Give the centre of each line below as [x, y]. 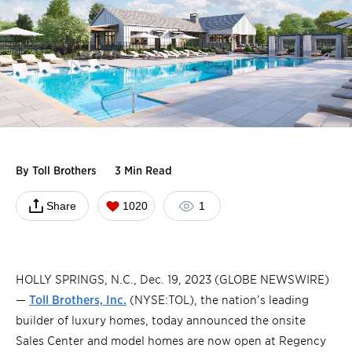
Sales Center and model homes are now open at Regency [171, 340]
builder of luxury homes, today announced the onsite [161, 320]
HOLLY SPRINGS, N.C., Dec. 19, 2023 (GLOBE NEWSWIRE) [172, 279]
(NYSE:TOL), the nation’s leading [218, 299]
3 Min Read [143, 170]
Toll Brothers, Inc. [78, 299]
